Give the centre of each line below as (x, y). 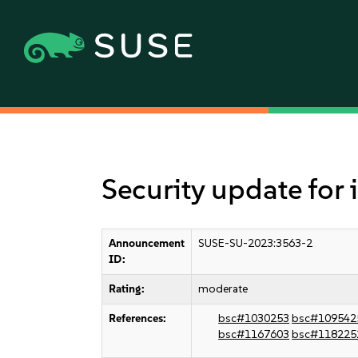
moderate (223, 289)
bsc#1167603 (254, 334)
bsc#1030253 (254, 318)
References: (138, 318)
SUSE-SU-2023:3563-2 (256, 243)
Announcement (147, 243)
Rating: (127, 289)
